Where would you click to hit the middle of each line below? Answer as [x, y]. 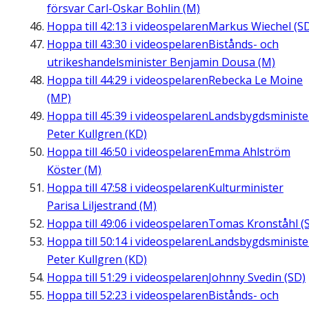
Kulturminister [246, 188]
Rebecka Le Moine [256, 80]
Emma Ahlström [249, 152]
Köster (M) [74, 170]
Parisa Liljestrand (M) [102, 206]
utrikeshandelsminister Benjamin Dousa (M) [161, 62]
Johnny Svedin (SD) [257, 278]
